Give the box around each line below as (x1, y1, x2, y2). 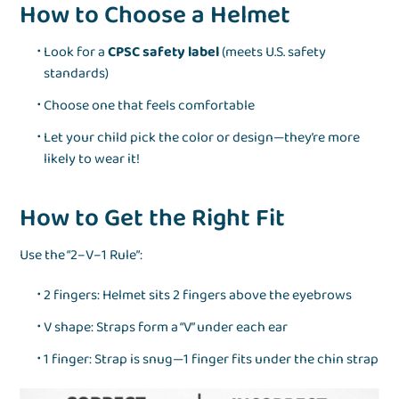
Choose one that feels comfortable (44, 94, 256, 118)
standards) (44, 62, 110, 85)
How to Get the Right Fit (20, 199, 286, 240)
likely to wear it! (44, 148, 141, 171)
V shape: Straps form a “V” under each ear (44, 316, 289, 339)
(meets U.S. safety (219, 41, 327, 64)
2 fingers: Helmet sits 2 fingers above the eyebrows (44, 284, 353, 307)
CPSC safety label (108, 41, 220, 64)
